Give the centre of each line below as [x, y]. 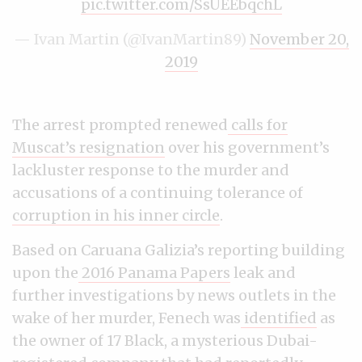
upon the [45, 273]
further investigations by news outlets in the [174, 296]
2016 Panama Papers [154, 273]
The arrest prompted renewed [120, 125]
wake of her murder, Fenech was [126, 318]
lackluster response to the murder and [151, 170]
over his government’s [247, 148]
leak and [263, 273]
